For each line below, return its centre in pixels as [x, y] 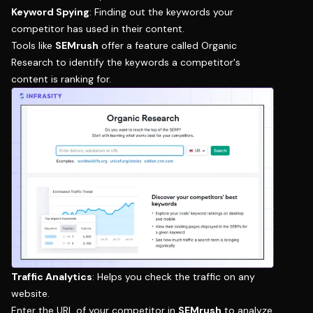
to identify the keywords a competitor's [147, 62]
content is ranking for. [61, 79]
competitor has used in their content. [98, 28]
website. [30, 293]
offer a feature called [150, 45]
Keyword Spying [50, 12]
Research [32, 62]
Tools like [33, 45]
